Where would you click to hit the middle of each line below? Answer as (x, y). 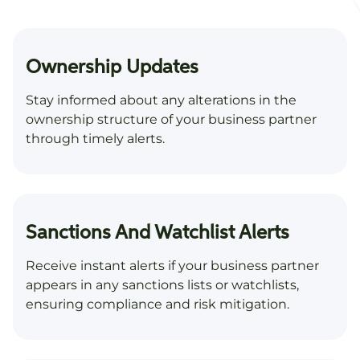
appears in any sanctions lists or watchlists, (162, 285)
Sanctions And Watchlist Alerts (157, 233)
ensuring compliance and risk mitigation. (157, 305)
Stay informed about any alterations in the (161, 100)
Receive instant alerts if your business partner (172, 266)
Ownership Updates (112, 68)
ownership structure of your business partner (171, 120)
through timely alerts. (95, 139)
